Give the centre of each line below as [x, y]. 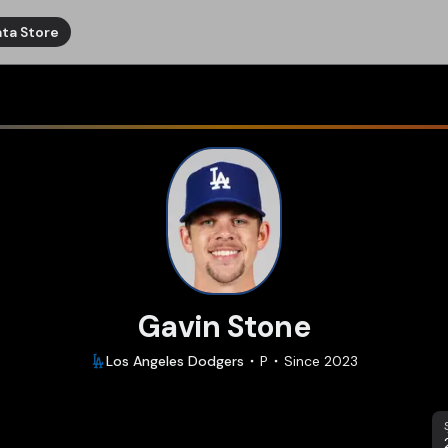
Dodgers [216, 361]
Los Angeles [145, 361]
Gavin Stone [224, 326]
